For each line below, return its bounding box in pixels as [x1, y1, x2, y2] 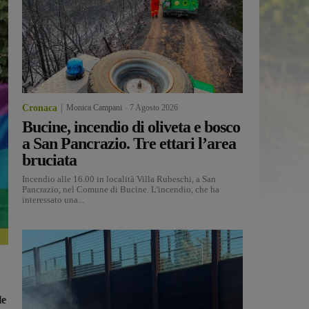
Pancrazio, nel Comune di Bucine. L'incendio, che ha [22, 184, 219, 195]
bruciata [22, 151, 77, 170]
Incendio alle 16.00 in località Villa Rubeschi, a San [22, 174, 216, 185]
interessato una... [22, 195, 84, 206]
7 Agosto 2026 [130, 103, 178, 113]
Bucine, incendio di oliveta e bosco [22, 118, 240, 137]
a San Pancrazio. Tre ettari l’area [22, 134, 236, 153]
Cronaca [22, 103, 57, 114]
